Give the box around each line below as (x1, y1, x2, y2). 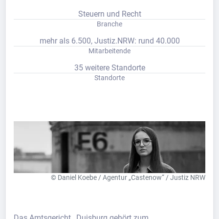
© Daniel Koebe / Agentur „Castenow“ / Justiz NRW (51, 174, 205, 182)
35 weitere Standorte (74, 63, 145, 72)
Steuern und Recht (78, 9, 141, 19)
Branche (97, 20, 122, 28)
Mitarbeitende (88, 47, 131, 55)
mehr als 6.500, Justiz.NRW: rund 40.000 (39, 36, 180, 45)
